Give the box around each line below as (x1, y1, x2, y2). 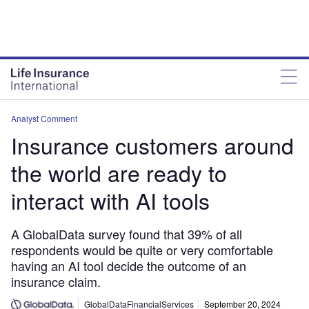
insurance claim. (11, 272, 101, 290)
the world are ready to (11, 157, 227, 188)
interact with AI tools (11, 184, 210, 216)
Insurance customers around (11, 129, 294, 161)
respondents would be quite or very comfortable (11, 241, 273, 259)
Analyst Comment (11, 112, 77, 124)
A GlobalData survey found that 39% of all (11, 225, 242, 243)
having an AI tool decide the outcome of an (11, 257, 246, 275)
